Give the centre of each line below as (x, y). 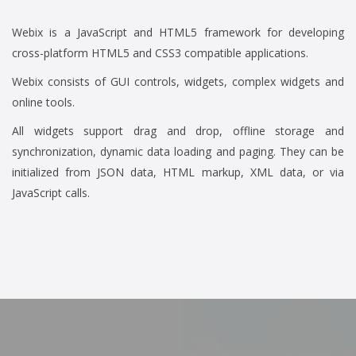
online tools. (43, 103)
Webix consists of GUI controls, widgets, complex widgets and (178, 82)
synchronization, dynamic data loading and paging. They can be (178, 152)
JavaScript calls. (51, 193)
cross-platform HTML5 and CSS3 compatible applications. (160, 53)
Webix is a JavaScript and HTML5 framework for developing (178, 33)
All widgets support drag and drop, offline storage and (178, 131)
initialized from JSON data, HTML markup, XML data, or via (178, 172)
